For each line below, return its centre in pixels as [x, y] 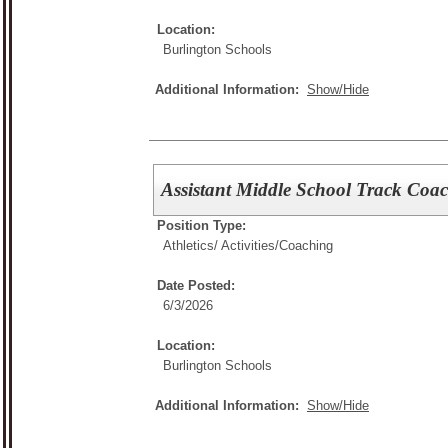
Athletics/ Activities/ [221, 246]
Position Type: [201, 226]
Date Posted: [196, 286]
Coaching [306, 246]
